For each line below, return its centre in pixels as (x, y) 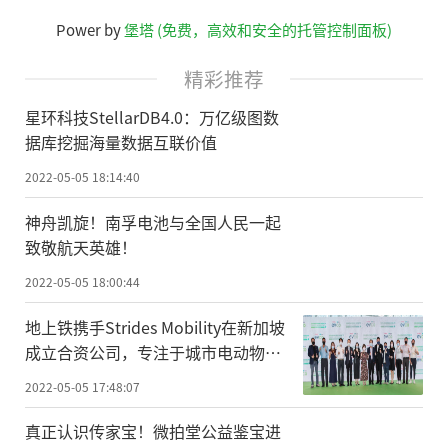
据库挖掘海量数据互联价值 (121, 141)
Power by (90, 29)
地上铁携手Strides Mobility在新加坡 (155, 326)
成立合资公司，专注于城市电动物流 (153, 351)
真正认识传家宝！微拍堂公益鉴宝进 (153, 431)
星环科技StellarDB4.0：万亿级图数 (152, 116)
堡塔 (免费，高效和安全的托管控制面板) (258, 29)
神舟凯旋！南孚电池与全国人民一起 (153, 221)
